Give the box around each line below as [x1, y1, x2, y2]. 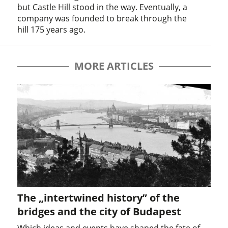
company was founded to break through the [17, 12, 187, 24]
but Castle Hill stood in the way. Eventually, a [17, 1, 188, 13]
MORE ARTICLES [74, 59, 154, 73]
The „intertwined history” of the [17, 190, 180, 205]
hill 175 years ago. [17, 23, 86, 35]
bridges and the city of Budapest [17, 204, 182, 218]
